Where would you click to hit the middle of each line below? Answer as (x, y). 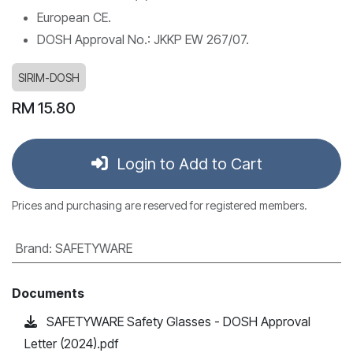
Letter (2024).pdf (71, 343)
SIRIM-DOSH (49, 77)
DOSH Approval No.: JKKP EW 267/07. (143, 39)
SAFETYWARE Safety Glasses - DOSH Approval (177, 321)
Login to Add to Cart (188, 163)
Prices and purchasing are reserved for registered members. (160, 205)
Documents (48, 293)
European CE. (74, 17)
